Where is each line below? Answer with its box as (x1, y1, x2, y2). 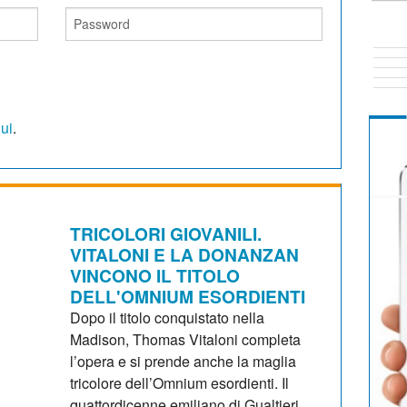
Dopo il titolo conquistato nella (70, 306, 265, 328)
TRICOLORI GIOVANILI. (70, 220, 263, 246)
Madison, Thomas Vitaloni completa (70, 328, 302, 350)
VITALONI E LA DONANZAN (70, 241, 300, 267)
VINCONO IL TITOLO (70, 262, 241, 288)
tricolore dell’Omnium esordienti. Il (70, 372, 290, 393)
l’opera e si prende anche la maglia (70, 350, 297, 372)
